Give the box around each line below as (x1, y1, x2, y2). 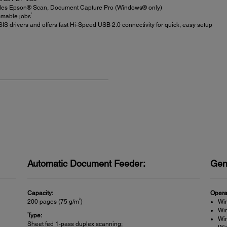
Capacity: (27, 189, 53, 197)
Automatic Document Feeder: (27, 158, 145, 169)
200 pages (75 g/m (27, 198, 79, 205)
